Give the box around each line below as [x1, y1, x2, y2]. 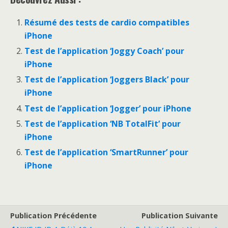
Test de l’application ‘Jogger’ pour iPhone [24, 102, 192, 114]
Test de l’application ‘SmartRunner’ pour [24, 146, 189, 158]
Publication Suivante [141, 210, 218, 220]
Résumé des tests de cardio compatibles [24, 17, 190, 28]
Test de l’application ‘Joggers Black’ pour [24, 74, 190, 85]
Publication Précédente [10, 210, 97, 220]
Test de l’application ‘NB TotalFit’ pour [24, 118, 181, 129]
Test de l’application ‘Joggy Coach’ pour [24, 45, 185, 57]
